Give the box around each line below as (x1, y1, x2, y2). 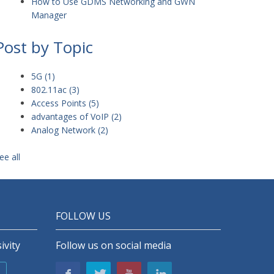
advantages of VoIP (31, 111, 111, 122)
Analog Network (31, 124, 98, 136)
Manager (31, 9, 67, 21)
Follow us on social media (56, 239, 171, 252)
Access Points (31, 97, 89, 109)
